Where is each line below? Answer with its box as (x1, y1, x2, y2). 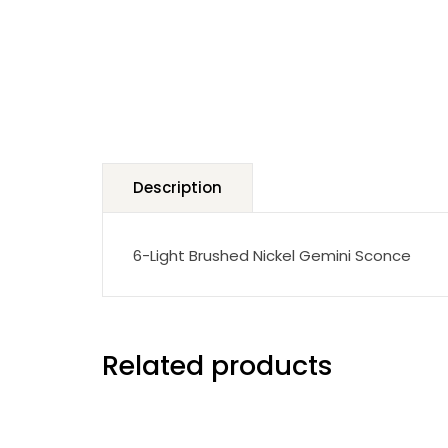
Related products (102, 347, 333, 384)
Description (133, 177, 222, 198)
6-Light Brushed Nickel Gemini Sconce (133, 245, 411, 266)
